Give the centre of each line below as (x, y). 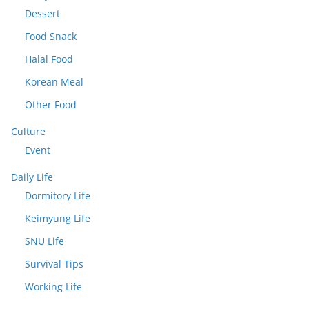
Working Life (53, 287)
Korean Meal (54, 82)
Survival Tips (54, 264)
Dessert (42, 13)
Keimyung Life (58, 218)
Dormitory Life (58, 196)
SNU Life (44, 241)
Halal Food (49, 59)
